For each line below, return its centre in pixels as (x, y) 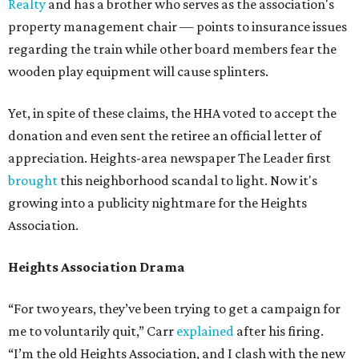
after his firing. (279, 331)
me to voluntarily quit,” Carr (92, 331)
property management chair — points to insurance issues (177, 27)
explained (205, 331)
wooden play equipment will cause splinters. (138, 72)
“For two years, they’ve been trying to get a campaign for (174, 309)
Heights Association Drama (97, 267)
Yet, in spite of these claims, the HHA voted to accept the (172, 113)
